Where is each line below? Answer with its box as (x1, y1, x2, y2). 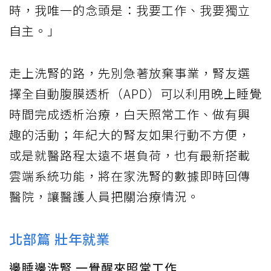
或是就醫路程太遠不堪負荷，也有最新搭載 (9, 146, 250, 164)
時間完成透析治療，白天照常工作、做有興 (9, 105, 250, 123)
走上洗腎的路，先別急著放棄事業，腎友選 (9, 64, 250, 82)
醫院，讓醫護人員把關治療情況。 (9, 187, 200, 205)
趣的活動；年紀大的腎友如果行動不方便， (9, 125, 250, 143)
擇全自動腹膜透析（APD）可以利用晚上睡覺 (9, 84, 262, 102)
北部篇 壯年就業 (9, 228, 110, 248)
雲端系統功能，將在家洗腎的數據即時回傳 (9, 166, 250, 184)
